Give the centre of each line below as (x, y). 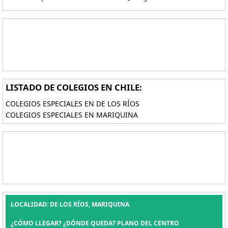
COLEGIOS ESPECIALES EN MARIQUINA (72, 115)
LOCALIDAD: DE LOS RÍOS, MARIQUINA (70, 204)
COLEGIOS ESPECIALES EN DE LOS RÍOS (73, 104)
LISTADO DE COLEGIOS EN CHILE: (74, 87)
